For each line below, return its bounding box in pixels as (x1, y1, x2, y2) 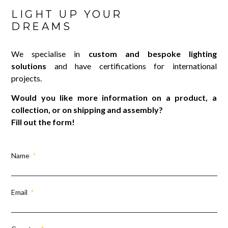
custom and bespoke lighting (88, 48, 217, 59)
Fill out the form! (11, 117, 75, 127)
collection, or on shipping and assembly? (11, 105, 163, 115)
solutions (11, 61, 47, 71)
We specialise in (11, 48, 89, 59)
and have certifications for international (46, 61, 217, 71)
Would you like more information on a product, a (11, 93, 217, 103)
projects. (11, 73, 42, 83)
